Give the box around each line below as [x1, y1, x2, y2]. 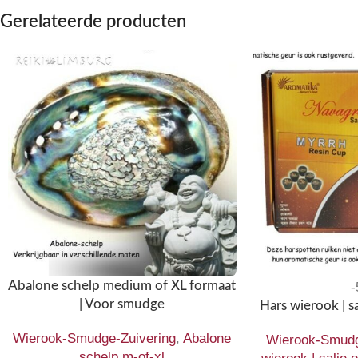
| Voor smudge [79, 297, 165, 312]
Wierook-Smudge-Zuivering [13, 331, 177, 347]
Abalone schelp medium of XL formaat [8, 279, 237, 293]
